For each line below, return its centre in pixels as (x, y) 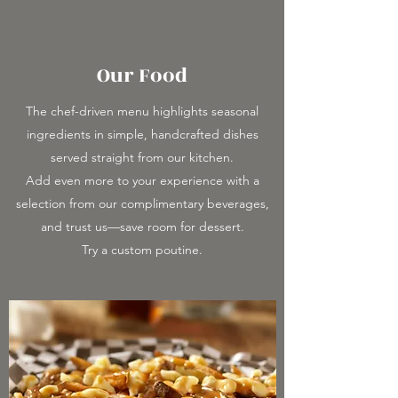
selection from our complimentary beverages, (142, 203)
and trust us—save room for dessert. (142, 227)
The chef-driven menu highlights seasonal (142, 111)
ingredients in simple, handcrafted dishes (142, 134)
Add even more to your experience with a (142, 180)
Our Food (142, 76)
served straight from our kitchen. (142, 157)
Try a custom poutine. (142, 250)
